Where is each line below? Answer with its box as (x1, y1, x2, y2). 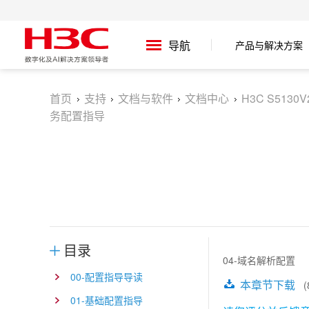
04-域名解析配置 (223, 253, 295, 267)
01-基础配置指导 (70, 293, 143, 307)
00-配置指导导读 (70, 270, 143, 283)
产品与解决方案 (235, 38, 303, 52)
